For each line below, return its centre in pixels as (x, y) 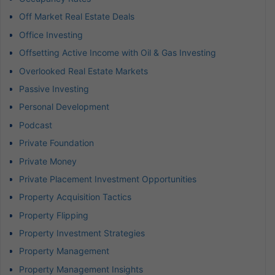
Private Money (48, 161)
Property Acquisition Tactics (75, 197)
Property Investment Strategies (82, 233)
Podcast (36, 125)
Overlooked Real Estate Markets (83, 71)
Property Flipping (54, 215)
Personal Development (64, 107)
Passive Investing (54, 88)
